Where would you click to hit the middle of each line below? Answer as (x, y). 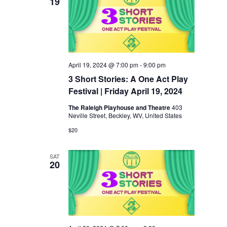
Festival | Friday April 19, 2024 (126, 91)
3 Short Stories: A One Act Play (128, 79)
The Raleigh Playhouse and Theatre (120, 108)
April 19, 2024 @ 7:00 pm (104, 65)
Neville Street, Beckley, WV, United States (125, 116)
